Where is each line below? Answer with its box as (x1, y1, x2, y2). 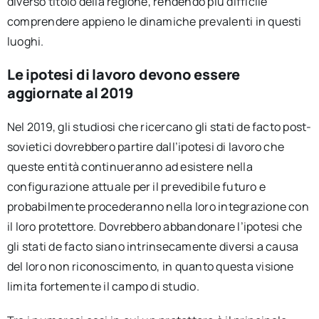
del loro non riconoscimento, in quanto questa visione (6, 258, 294, 274)
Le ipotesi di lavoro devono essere (6, 64, 241, 84)
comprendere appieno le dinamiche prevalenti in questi (6, 13, 302, 29)
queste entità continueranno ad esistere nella (6, 158, 253, 174)
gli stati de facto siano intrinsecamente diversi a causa (6, 238, 299, 254)
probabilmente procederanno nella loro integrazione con (6, 198, 309, 214)
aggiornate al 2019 (6, 83, 133, 103)
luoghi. (6, 33, 44, 49)
